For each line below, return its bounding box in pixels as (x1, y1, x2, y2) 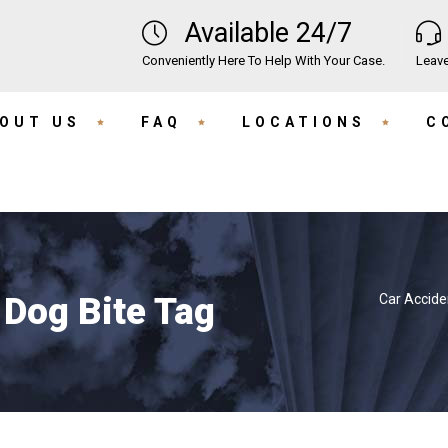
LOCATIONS (242, 114, 366, 130)
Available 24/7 (184, 16, 352, 49)
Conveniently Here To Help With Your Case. (142, 52, 385, 68)
